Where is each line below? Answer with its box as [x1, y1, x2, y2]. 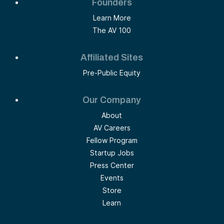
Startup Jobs [89, 148, 134, 157]
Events [100, 173, 123, 182]
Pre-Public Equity [83, 68, 141, 77]
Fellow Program [86, 135, 137, 144]
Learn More [92, 13, 131, 22]
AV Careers [93, 123, 130, 132]
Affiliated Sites [80, 52, 143, 62]
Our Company [82, 94, 141, 105]
